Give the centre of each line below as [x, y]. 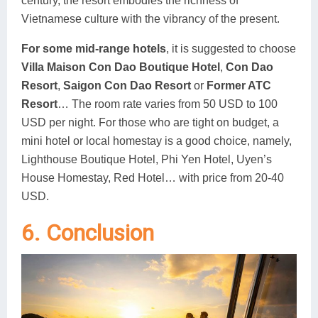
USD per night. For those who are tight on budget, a [150, 122]
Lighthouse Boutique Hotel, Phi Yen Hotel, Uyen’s [147, 159]
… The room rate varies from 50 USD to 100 [168, 104]
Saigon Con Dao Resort [127, 85]
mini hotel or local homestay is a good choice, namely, [157, 141]
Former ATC [239, 85]
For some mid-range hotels [94, 48]
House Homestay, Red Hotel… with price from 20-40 [153, 177]
